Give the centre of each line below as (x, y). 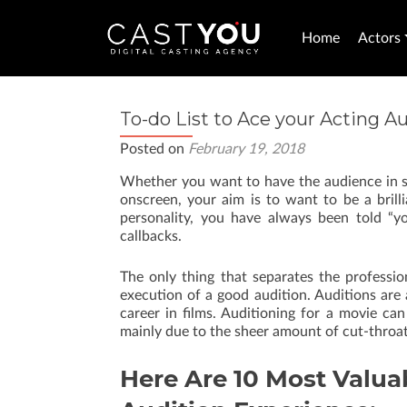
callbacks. (151, 236)
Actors (379, 39)
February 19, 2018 (246, 149)
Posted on (154, 149)
